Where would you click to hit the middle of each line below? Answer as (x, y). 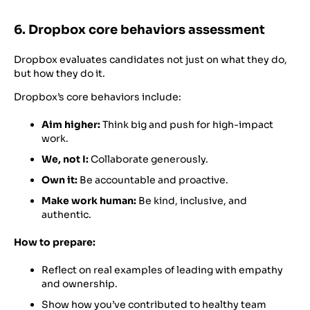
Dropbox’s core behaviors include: (98, 97)
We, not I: (65, 159)
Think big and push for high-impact (187, 124)
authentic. (66, 214)
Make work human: (89, 200)
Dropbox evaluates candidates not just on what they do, (151, 59)
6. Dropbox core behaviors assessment (139, 29)
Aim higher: (71, 124)
